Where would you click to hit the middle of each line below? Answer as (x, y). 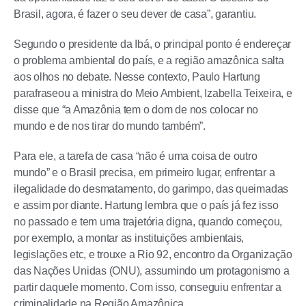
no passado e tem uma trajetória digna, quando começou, (148, 222)
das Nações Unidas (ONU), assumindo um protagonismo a (152, 271)
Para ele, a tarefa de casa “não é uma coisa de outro (136, 156)
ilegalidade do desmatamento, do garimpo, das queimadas (151, 189)
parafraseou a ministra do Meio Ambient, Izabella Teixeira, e (153, 94)
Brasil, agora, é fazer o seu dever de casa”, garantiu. (135, 14)
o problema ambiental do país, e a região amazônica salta (149, 61)
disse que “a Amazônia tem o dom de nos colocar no (136, 110)
